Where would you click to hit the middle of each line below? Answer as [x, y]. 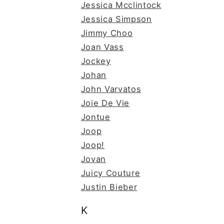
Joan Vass [102, 47]
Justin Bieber [109, 187]
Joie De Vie [105, 103]
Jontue [95, 117]
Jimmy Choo [107, 33]
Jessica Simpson [116, 19]
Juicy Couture [110, 173]
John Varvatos [111, 89]
